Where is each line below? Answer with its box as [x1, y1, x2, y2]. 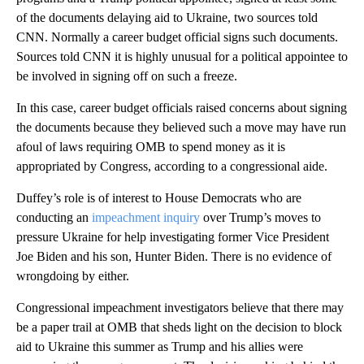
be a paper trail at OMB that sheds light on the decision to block [16, 319, 342, 334]
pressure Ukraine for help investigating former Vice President [16, 229, 329, 244]
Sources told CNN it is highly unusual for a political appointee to [16, 49, 348, 63]
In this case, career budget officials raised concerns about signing [16, 100, 347, 115]
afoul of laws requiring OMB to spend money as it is [16, 139, 285, 154]
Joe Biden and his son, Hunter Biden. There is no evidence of [16, 249, 331, 263]
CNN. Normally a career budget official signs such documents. [16, 29, 338, 44]
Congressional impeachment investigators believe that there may [16, 300, 344, 314]
